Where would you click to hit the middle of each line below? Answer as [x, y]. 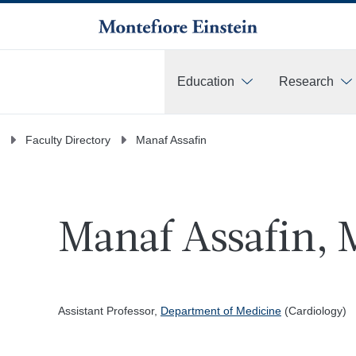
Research [306, 81]
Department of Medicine [221, 311]
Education [206, 81]
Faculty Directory [68, 139]
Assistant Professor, [109, 311]
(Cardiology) [313, 311]
